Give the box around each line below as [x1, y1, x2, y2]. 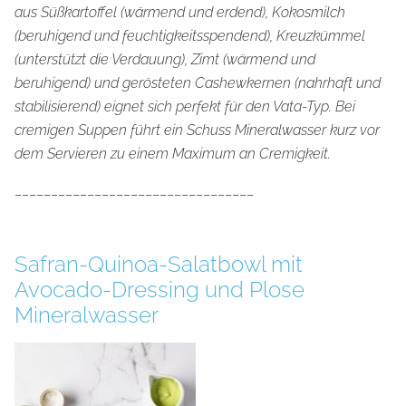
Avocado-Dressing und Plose [14, 276, 304, 304]
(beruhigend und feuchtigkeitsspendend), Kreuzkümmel [14, 27, 365, 45]
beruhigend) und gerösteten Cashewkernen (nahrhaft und [14, 74, 381, 92]
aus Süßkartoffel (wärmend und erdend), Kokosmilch [14, 4, 345, 22]
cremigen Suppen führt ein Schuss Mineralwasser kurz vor [14, 121, 380, 140]
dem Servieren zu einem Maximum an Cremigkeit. [14, 145, 331, 163]
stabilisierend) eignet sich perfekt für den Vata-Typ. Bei [14, 98, 355, 116]
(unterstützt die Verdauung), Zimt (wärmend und [14, 51, 315, 69]
